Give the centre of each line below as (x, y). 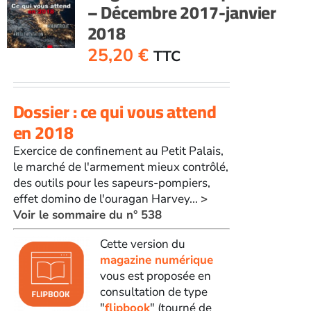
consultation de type (153, 292)
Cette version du (142, 244)
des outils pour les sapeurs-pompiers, (111, 183)
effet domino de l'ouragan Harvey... (107, 199)
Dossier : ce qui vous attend (115, 111)
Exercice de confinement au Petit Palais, (118, 151)
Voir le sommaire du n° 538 (87, 215)
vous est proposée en (155, 276)
